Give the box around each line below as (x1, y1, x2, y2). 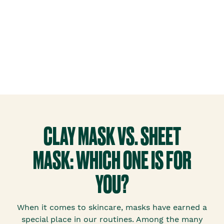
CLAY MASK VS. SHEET (43, 123, 181, 150)
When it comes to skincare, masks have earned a (17, 202, 207, 212)
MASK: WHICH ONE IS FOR (32, 147, 191, 174)
